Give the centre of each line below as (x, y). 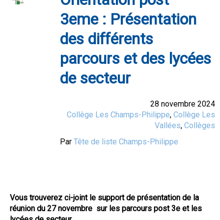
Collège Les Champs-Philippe (118, 114)
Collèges (200, 125)
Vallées (168, 125)
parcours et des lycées (136, 59)
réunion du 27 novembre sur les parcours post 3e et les (106, 208)
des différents (107, 39)
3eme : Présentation (128, 19)
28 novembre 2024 (183, 104)
